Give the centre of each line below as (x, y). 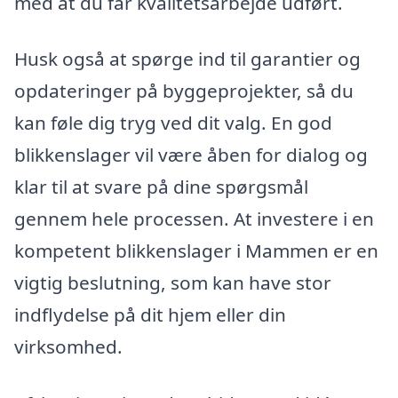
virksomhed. (68, 347)
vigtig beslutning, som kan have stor (173, 283)
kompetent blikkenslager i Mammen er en (196, 251)
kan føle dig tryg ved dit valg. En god (173, 123)
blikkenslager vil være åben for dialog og (191, 155)
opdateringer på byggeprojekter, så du (184, 91)
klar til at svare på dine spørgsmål (161, 187)
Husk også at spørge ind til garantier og (187, 59)
